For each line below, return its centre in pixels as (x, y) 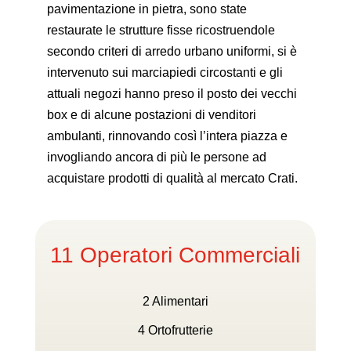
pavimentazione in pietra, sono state (147, 9)
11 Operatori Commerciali (175, 255)
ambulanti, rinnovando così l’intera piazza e (167, 136)
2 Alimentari (175, 301)
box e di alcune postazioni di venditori (151, 114)
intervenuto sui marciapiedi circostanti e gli (165, 72)
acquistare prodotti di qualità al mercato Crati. (172, 178)
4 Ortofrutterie (175, 330)
